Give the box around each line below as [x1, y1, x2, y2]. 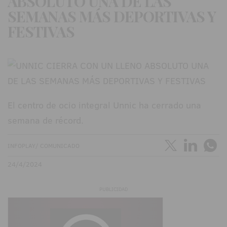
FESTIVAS [8, 21, 74, 42]
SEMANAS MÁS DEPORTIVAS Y [8, 6, 216, 27]
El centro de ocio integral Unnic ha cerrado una [8, 99, 201, 112]
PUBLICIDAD [99, 185, 128, 194]
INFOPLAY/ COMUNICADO [8, 141, 80, 150]
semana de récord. [8, 114, 84, 127]
